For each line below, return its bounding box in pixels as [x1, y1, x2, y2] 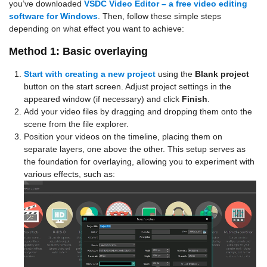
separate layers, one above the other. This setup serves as [24, 144, 246, 154]
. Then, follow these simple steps [98, 11, 221, 21]
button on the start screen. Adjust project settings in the [24, 81, 231, 91]
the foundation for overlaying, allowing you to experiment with [24, 156, 254, 166]
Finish [182, 94, 207, 104]
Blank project [195, 69, 249, 79]
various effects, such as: [24, 169, 115, 179]
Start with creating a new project [24, 69, 156, 79]
